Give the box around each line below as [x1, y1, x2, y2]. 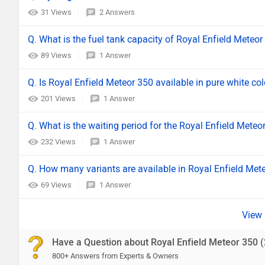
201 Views [41, 94, 77, 103]
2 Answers [99, 8, 135, 17]
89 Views [41, 51, 73, 60]
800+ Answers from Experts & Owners [52, 251, 179, 260]
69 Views [41, 180, 73, 189]
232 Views [41, 137, 77, 146]
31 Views [41, 8, 73, 17]
